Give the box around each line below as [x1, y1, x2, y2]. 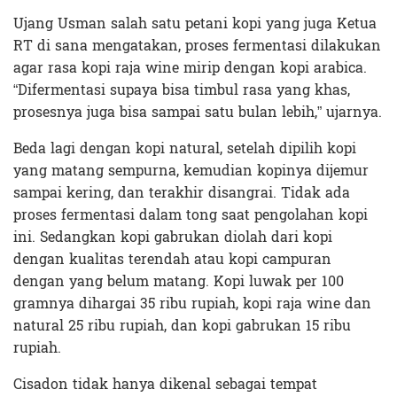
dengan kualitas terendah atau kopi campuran [13, 245, 331, 272]
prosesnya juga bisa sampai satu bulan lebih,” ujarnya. [13, 98, 382, 125]
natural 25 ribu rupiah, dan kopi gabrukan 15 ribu [13, 312, 351, 339]
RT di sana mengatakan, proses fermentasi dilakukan [13, 32, 381, 58]
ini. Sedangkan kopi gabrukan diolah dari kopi [13, 223, 332, 250]
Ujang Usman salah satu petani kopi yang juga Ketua [13, 10, 377, 36]
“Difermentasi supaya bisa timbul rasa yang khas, [13, 76, 350, 103]
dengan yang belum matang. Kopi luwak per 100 [13, 268, 344, 294]
